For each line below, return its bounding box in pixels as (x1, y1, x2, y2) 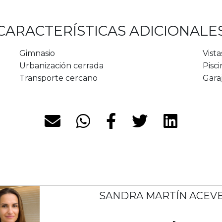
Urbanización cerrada (19, 61, 104, 71)
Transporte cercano (19, 73, 98, 83)
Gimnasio (19, 49, 55, 58)
